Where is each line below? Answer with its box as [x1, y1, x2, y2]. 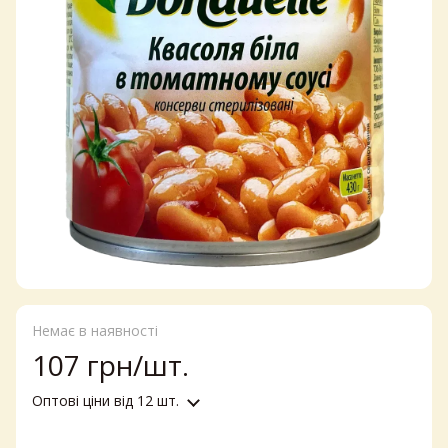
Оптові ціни [32, 391, 110, 411]
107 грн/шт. [32, 346, 189, 385]
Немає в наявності [32, 321, 158, 341]
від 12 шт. [110, 391, 179, 411]
